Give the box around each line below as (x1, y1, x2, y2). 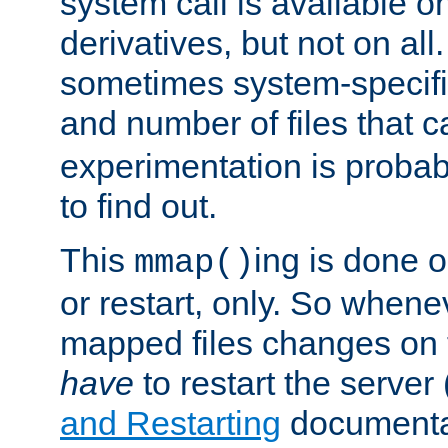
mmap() (134, 243, 254, 282)
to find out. (60, 186, 217, 225)
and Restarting (60, 403, 281, 442)
